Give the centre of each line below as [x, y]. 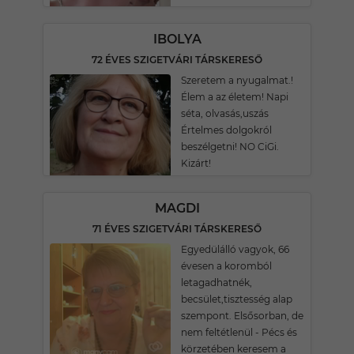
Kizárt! [196, 163]
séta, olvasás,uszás [225, 113]
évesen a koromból [226, 266]
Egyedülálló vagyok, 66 [235, 249]
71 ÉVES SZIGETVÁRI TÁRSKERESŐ [177, 229]
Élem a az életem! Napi [235, 97]
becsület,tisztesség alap [237, 299]
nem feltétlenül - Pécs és [239, 332]
